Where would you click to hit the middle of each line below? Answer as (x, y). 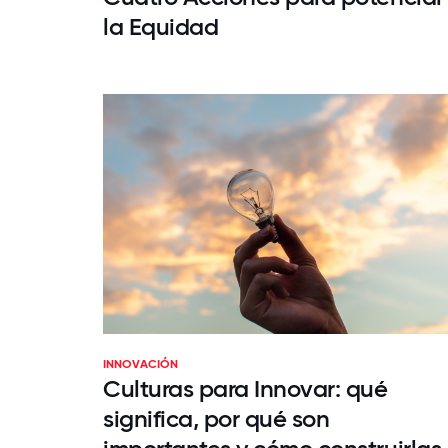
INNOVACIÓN (140, 364)
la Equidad (161, 26)
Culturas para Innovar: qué (245, 388)
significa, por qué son (216, 418)
